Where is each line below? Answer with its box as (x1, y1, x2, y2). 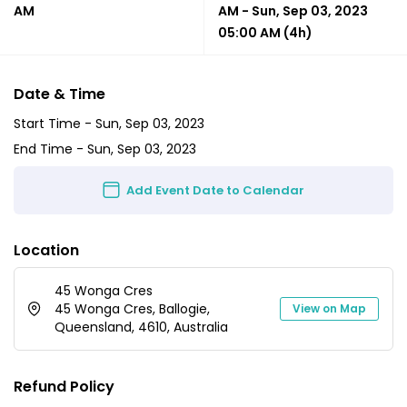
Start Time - (14, 114, 95, 133)
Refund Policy (14, 375, 114, 397)
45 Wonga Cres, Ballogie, (55, 299, 210, 318)
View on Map (293, 300, 366, 316)
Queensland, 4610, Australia (55, 317, 228, 336)
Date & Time (14, 83, 105, 104)
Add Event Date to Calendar (126, 181, 305, 199)
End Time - (14, 140, 87, 158)
